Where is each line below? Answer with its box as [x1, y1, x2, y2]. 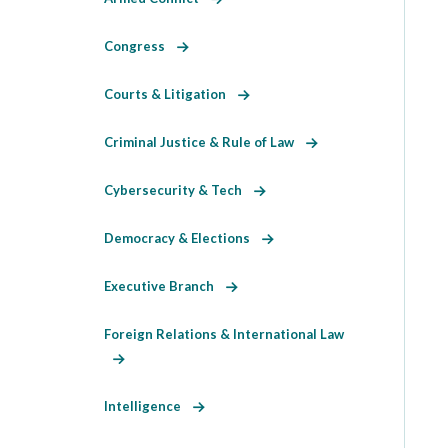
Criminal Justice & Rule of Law [104, 133, 306, 150]
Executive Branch [104, 277, 226, 294]
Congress [104, 37, 177, 54]
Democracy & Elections [104, 229, 262, 246]
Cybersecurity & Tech [104, 181, 254, 198]
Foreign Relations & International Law [104, 325, 344, 342]
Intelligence [104, 397, 193, 414]
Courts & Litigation [104, 85, 238, 102]
